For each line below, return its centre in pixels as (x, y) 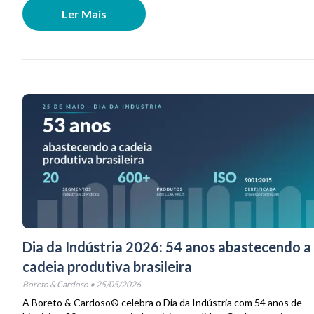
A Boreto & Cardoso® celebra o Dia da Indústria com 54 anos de (162, 302)
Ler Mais (84, 13)
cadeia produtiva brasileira (107, 266)
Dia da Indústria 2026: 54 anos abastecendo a (167, 246)
